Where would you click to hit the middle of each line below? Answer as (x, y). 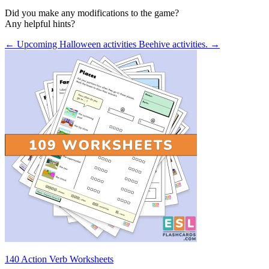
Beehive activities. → (179, 44)
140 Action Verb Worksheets (59, 259)
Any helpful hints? (40, 23)
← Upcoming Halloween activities (72, 44)
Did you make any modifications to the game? (92, 13)
